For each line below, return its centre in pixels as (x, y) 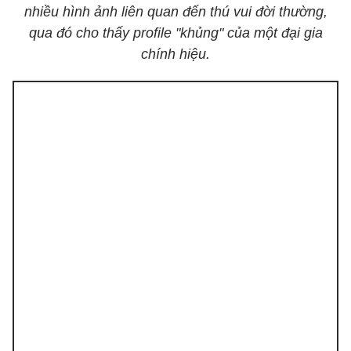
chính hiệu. (175, 54)
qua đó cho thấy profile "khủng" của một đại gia (175, 33)
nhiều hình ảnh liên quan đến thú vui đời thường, (175, 12)
